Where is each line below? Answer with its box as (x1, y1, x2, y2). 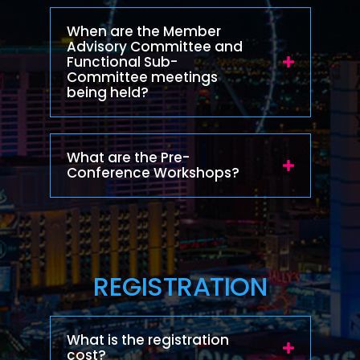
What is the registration (66, 329, 229, 350)
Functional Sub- (66, 51, 178, 72)
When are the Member (66, 21, 221, 41)
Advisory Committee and (66, 36, 243, 56)
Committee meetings (66, 67, 218, 87)
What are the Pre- (66, 147, 190, 167)
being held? (66, 82, 149, 102)
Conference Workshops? (66, 162, 239, 182)
